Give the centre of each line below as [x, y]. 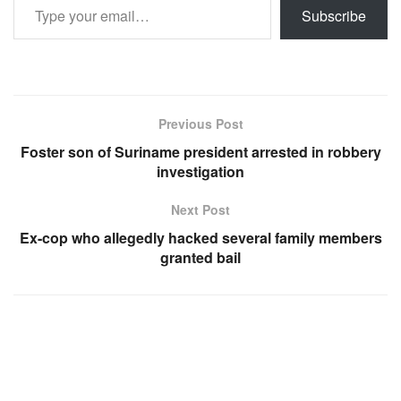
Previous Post [200, 123]
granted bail [200, 257]
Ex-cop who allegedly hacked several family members [200, 237]
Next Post [200, 209]
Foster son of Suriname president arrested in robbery [200, 151]
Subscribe [334, 15]
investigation [200, 171]
